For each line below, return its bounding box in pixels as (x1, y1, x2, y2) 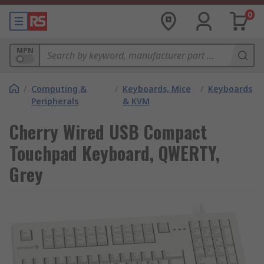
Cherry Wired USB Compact (9, 118, 207, 145)
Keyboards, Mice (122, 83, 191, 94)
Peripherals (31, 95, 78, 107)
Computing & (31, 83, 87, 94)
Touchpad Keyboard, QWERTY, (9, 140, 220, 166)
